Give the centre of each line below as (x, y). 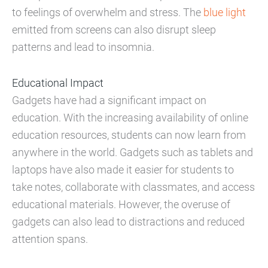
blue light (225, 12)
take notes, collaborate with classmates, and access (133, 187)
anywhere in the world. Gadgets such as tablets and (133, 152)
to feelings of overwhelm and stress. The (108, 12)
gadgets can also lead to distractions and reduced (128, 221)
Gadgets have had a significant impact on (109, 100)
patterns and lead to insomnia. (83, 47)
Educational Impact (58, 83)
